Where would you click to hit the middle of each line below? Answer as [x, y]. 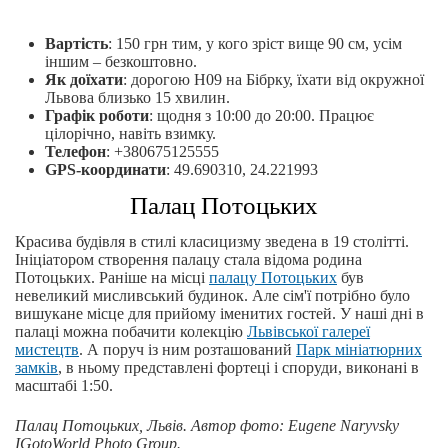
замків [36, 368]
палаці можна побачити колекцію [131, 332]
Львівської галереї [308, 332]
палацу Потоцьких [273, 278]
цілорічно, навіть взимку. [130, 134]
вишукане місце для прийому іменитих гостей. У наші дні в [219, 314]
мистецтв [47, 350]
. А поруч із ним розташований [187, 350]
